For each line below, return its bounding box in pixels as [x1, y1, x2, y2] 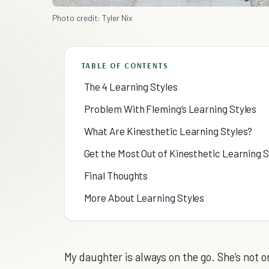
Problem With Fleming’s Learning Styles [83, 103, 257, 115]
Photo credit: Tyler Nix [52, 13, 133, 23]
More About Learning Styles [83, 192, 205, 204]
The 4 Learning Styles [83, 80, 178, 93]
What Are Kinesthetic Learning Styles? [83, 125, 253, 138]
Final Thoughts [83, 169, 148, 182]
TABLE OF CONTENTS [81, 61, 169, 71]
